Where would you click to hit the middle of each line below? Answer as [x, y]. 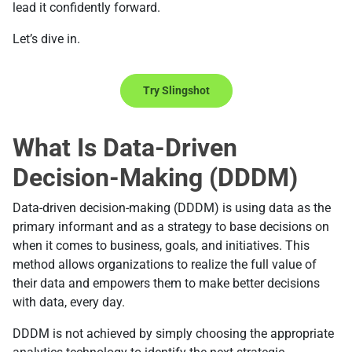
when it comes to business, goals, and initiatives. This [161, 246]
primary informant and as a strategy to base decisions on [171, 227]
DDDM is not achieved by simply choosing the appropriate [173, 334]
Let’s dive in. [46, 39]
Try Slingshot [176, 91]
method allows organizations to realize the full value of [165, 265]
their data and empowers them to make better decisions [166, 284]
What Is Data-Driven [125, 148]
